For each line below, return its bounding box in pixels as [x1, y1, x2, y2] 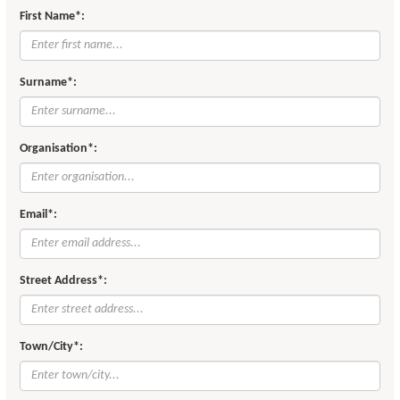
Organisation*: [20, 141, 98, 155]
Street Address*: [20, 273, 108, 287]
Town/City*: [20, 339, 84, 354]
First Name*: [20, 9, 86, 23]
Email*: [20, 207, 58, 221]
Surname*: [20, 75, 78, 89]
